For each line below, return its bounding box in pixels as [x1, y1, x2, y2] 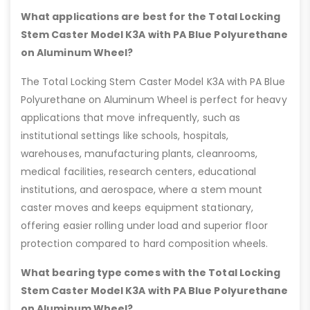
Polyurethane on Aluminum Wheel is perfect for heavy [21, 93, 287, 107]
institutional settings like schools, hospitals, [21, 129, 229, 143]
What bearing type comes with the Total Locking [21, 266, 281, 280]
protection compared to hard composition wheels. [21, 237, 268, 251]
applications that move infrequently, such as [21, 111, 241, 125]
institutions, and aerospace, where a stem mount [21, 183, 263, 197]
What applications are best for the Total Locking [21, 10, 281, 24]
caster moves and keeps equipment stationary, [21, 201, 254, 215]
